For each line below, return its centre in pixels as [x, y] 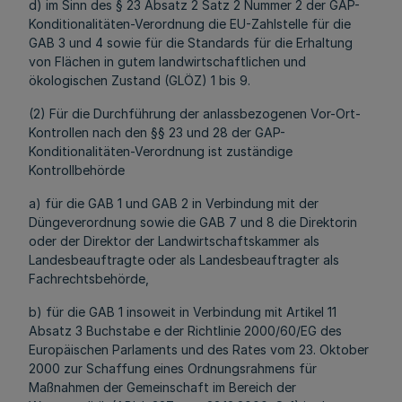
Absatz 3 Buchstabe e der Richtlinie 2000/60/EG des [185, 331]
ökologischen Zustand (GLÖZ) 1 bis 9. [140, 80]
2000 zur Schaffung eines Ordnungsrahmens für [173, 368]
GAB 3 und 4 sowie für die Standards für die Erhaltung [191, 43]
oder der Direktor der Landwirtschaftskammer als [174, 241]
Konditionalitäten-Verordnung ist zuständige [161, 151]
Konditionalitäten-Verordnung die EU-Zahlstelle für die [190, 24]
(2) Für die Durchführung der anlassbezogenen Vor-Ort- [195, 114]
